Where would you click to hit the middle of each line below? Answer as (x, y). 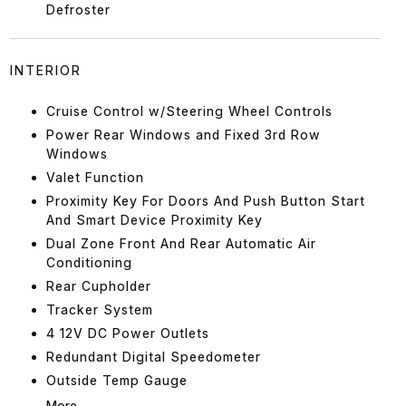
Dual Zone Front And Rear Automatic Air (181, 243)
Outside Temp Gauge (116, 380)
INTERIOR (45, 70)
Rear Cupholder (98, 285)
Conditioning (89, 262)
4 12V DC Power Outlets (127, 333)
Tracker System (99, 309)
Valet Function (95, 177)
